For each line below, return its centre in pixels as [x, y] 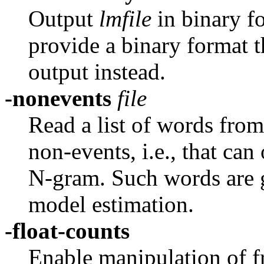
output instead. [97, 71]
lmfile [128, 18]
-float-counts [67, 230]
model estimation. [111, 204]
